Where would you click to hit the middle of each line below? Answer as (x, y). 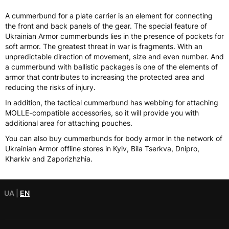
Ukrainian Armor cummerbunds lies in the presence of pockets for (114, 36)
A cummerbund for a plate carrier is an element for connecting (109, 16)
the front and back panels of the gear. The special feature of (106, 26)
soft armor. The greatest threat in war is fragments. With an (104, 46)
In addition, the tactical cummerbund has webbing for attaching (112, 102)
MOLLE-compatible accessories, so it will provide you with (102, 113)
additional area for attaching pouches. (71, 123)
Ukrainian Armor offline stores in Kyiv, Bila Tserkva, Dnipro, (102, 148)
